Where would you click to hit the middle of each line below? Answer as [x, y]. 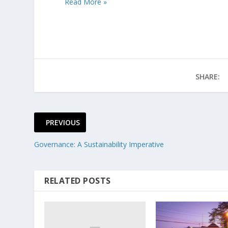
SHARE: [207, 76]
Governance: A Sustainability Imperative [99, 144]
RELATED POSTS [78, 180]
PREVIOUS [63, 122]
